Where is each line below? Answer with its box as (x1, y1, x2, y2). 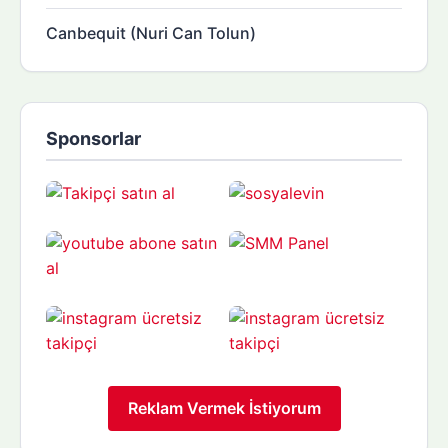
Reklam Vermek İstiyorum (127, 397, 321, 418)
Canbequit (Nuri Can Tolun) (46, 22, 256, 43)
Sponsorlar (46, 127, 141, 149)
